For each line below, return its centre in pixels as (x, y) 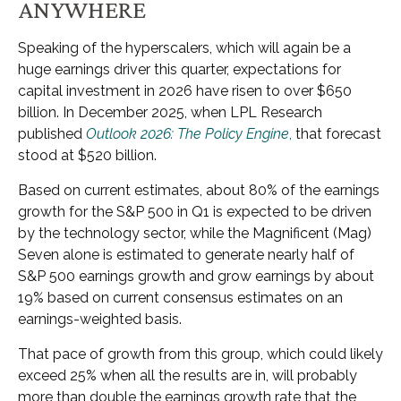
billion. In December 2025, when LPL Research (170, 112)
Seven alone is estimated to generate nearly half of (186, 254)
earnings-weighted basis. (102, 319)
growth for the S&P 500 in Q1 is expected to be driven (195, 211)
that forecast (337, 133)
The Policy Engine (233, 133)
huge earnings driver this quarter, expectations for (179, 69)
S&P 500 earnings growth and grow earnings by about (196, 276)
